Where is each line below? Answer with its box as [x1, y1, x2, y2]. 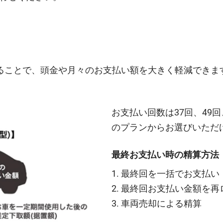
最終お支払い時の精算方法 [111, 149, 219, 160]
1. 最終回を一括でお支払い [111, 168, 220, 179]
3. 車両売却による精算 [111, 198, 202, 209]
